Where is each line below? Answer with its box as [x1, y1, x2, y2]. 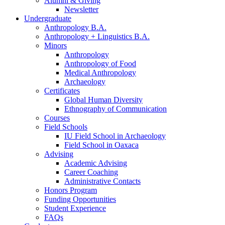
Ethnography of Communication [64, 104, 167, 114]
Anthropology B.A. [44, 23, 106, 32]
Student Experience [44, 204, 106, 213]
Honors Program [44, 186, 97, 195]
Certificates [44, 86, 80, 95]
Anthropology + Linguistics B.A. [44, 32, 150, 41]
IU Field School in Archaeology [64, 132, 166, 141]
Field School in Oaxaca [64, 141, 139, 150]
